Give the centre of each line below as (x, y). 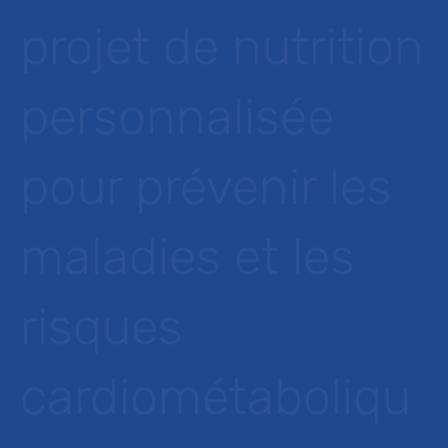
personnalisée (177, 117)
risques (101, 327)
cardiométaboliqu (215, 397)
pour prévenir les (206, 187)
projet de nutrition (222, 47)
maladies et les (187, 257)
